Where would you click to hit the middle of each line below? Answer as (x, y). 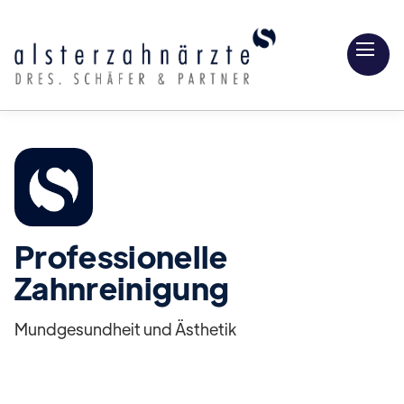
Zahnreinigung (122, 287)
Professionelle (121, 256)
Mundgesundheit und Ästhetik (125, 328)
